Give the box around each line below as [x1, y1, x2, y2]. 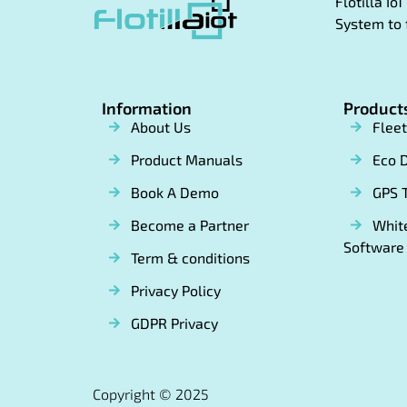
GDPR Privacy [131, 314, 218, 333]
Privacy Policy [131, 282, 221, 300]
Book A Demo [131, 184, 219, 202]
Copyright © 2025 [93, 385, 209, 403]
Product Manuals [131, 151, 243, 169]
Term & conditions [131, 249, 250, 267]
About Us [131, 118, 191, 136]
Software [343, 238, 404, 256]
